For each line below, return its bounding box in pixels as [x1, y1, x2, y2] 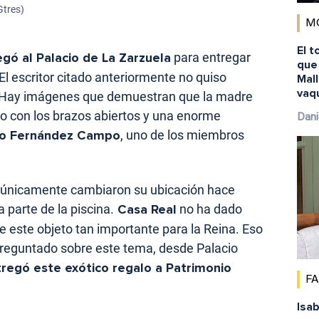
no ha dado [177, 202, 242, 217]
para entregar [171, 50, 251, 66]
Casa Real [114, 202, 177, 218]
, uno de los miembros [120, 127, 244, 143]
